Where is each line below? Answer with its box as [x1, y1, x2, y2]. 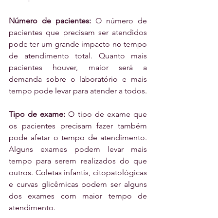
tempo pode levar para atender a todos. [9, 86, 147, 96]
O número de [91, 16, 147, 26]
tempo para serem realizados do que [9, 156, 147, 166]
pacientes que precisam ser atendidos [9, 28, 147, 37]
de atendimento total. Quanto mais [9, 51, 147, 61]
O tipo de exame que [65, 109, 147, 119]
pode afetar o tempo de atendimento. [9, 133, 147, 143]
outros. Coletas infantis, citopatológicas [9, 168, 147, 178]
